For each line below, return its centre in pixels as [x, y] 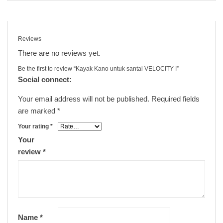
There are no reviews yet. [59, 53]
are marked [38, 111]
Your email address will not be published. [84, 99]
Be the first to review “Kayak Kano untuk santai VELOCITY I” [98, 69]
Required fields [175, 99]
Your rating [34, 127]
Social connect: [45, 80]
